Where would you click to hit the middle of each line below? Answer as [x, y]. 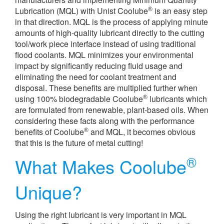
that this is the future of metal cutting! [79, 143]
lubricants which [177, 99]
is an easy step [180, 11]
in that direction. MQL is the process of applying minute [111, 22]
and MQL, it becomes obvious [142, 132]
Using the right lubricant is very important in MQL [101, 215]
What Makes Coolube [101, 166]
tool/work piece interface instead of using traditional [105, 44]
